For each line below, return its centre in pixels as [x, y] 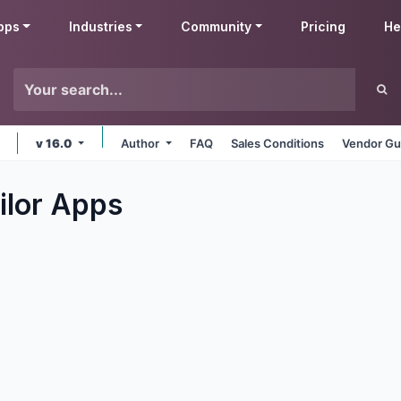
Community [217, 26]
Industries [100, 26]
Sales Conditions [278, 143]
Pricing [324, 26]
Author [142, 143]
